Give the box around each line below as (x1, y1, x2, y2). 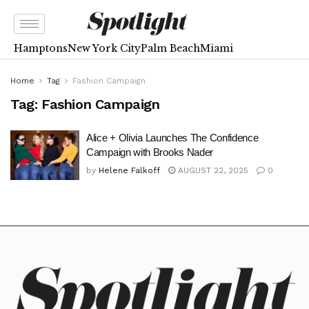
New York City (68, 42, 141, 54)
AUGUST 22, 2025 (175, 166, 248, 175)
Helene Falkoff (99, 166, 160, 175)
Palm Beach (141, 42, 200, 54)
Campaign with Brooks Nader (86, 146, 214, 158)
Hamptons (14, 42, 68, 54)
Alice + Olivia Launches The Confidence (86, 132, 259, 143)
